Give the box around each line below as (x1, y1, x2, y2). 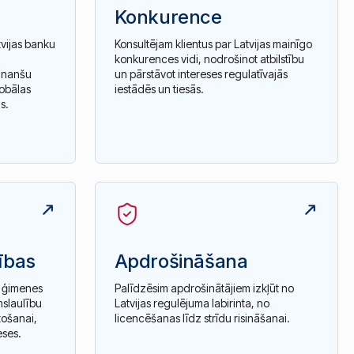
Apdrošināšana (114, 249, 248, 273)
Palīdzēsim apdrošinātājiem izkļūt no (114, 281, 294, 295)
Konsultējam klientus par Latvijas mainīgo (114, 37, 312, 51)
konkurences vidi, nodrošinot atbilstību (114, 52, 304, 66)
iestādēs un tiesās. (114, 82, 204, 96)
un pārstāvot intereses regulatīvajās (114, 67, 288, 81)
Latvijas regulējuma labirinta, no (114, 296, 269, 310)
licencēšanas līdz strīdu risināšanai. (114, 311, 290, 325)
